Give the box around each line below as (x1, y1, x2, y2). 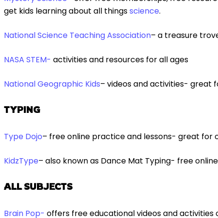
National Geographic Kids (4, 78, 100, 90)
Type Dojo (4, 131, 42, 143)
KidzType (4, 155, 38, 167)
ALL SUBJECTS (4, 181, 73, 193)
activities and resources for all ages (51, 54, 188, 66)
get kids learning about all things (4, 5, 129, 17)
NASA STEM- (4, 54, 51, 66)
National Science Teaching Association (4, 30, 151, 41)
